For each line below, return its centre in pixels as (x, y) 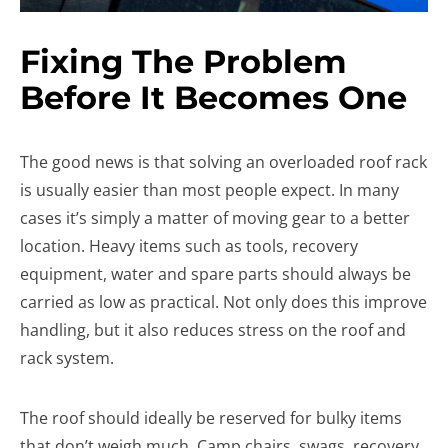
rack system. (67, 358)
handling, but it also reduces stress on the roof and (213, 330)
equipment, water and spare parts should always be (215, 274)
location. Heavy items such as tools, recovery (189, 246)
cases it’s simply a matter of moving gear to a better (215, 218)
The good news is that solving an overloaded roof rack (223, 162)
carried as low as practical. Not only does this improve (223, 302)
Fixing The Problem (183, 61)
